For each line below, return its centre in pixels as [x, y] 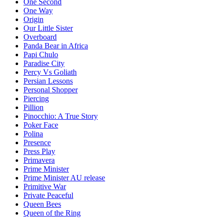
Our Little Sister [48, 28]
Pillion [33, 108]
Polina [33, 134]
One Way [38, 11]
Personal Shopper [51, 90]
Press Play [39, 152]
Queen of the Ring [52, 213]
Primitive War [45, 187]
